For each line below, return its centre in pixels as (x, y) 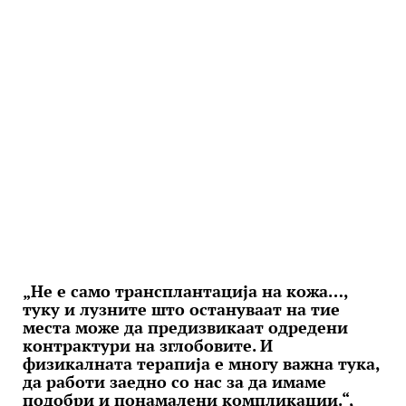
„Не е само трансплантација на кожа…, (185, 291)
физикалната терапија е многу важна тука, (201, 363)
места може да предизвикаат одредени (185, 327)
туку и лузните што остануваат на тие (181, 309)
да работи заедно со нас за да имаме (174, 382)
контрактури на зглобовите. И (148, 345)
